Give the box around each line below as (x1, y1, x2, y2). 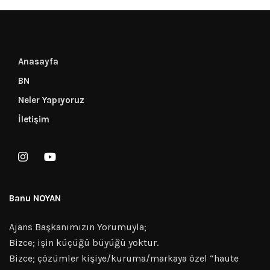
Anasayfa (18, 55, 58, 67)
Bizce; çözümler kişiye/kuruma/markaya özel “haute (9, 252, 239, 264)
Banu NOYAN (9, 192, 61, 204)
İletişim (18, 113, 49, 125)
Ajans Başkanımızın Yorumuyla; (9, 221, 146, 233)
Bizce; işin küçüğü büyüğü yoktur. (9, 236, 159, 248)
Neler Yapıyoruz (18, 94, 84, 105)
